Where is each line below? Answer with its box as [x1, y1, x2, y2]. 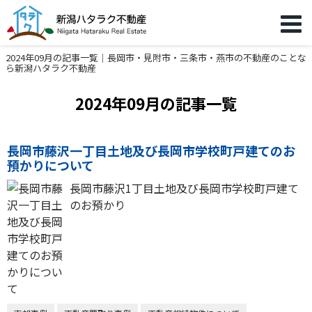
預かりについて [7, 156, 94, 174]
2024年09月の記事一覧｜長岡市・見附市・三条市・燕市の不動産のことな [6, 51, 306, 64]
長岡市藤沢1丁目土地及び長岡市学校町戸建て [70, 180, 299, 196]
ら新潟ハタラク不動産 [6, 61, 96, 75]
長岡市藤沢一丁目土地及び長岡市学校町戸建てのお [7, 141, 295, 159]
